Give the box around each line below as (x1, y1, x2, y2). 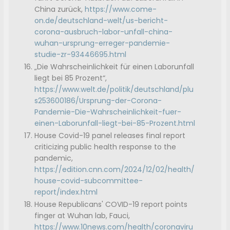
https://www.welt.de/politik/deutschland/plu (34, 84, 194, 95)
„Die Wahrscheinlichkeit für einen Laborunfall (34, 62, 195, 72)
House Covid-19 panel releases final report (34, 130, 186, 141)
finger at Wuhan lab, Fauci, (34, 210, 130, 221)
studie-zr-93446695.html (34, 49, 127, 60)
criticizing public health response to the (34, 142, 177, 152)
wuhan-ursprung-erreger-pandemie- (34, 38, 170, 49)
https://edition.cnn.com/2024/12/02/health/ (34, 164, 195, 175)
